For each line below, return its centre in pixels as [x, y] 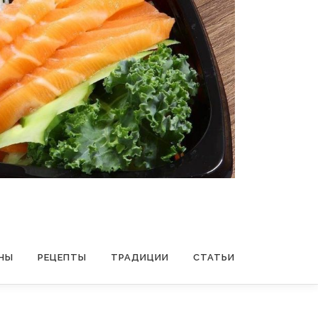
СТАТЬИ [214, 257]
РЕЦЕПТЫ [62, 257]
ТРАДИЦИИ [140, 257]
